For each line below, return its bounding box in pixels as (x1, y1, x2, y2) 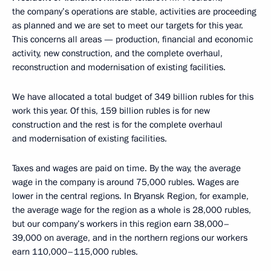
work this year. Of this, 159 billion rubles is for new (12, 104, 210, 117)
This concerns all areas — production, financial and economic (12, 33, 253, 45)
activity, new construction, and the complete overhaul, (12, 47, 223, 59)
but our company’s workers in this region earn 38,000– (12, 217, 230, 230)
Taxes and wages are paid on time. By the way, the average (12, 162, 241, 174)
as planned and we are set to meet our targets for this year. (12, 19, 243, 31)
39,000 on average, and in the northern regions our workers (12, 231, 247, 244)
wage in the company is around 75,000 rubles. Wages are (12, 175, 239, 188)
